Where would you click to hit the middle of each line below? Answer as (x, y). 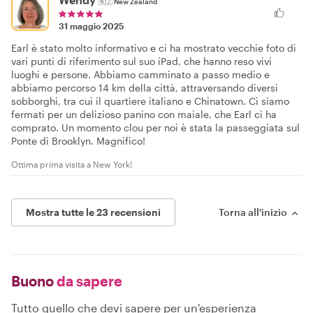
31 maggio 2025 (91, 26)
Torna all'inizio (253, 212)
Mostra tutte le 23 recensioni (93, 212)
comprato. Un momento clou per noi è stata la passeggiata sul (155, 127)
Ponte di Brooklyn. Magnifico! (78, 140)
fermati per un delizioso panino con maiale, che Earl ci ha (144, 114)
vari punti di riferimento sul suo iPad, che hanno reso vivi (141, 61)
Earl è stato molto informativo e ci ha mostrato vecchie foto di (154, 48)
